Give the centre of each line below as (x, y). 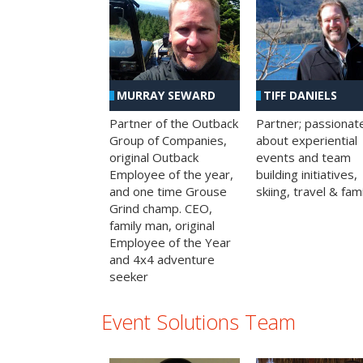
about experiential (306, 140)
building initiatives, (306, 174)
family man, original (162, 225)
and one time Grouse (168, 191)
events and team (303, 157)
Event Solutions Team (199, 321)
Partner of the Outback (174, 123)
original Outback (154, 157)
